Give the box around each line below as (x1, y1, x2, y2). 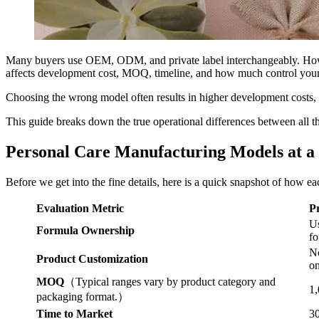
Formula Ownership (36, 224, 135, 236)
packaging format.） (36, 290, 129, 303)
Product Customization (36, 252, 148, 265)
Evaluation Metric (36, 202, 124, 214)
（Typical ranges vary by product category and (64, 275, 276, 288)
